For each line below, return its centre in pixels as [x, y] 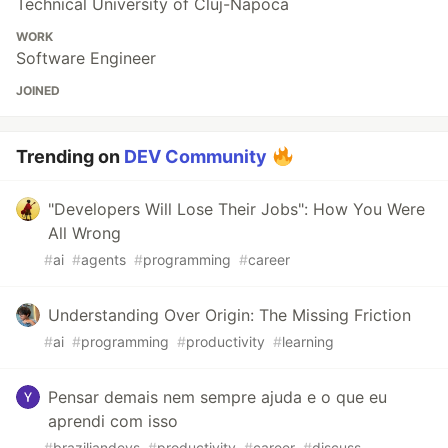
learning [308, 342]
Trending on [70, 157]
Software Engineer [86, 58]
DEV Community [195, 157]
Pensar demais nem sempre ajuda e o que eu [217, 397]
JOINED [38, 91]
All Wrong [84, 233]
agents [103, 260]
